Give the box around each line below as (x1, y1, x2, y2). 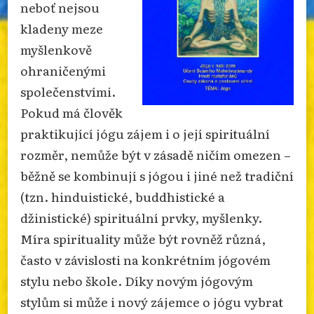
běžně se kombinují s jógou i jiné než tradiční (20, 165, 294, 184)
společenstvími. (20, 81, 116, 100)
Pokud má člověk (20, 102, 123, 121)
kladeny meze (20, 18, 103, 37)
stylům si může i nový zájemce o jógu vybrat (20, 292, 283, 310)
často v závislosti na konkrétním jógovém (20, 250, 271, 268)
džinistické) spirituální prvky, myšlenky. (20, 207, 262, 226)
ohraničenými (20, 60, 106, 79)
